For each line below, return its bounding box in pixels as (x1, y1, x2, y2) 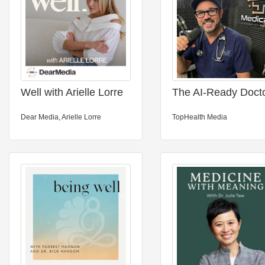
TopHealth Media (172, 113, 227, 121)
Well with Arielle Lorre (21, 86, 123, 98)
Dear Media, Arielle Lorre (21, 113, 101, 121)
